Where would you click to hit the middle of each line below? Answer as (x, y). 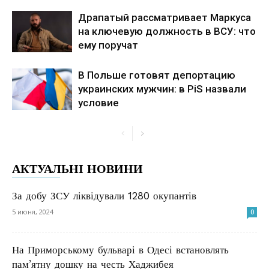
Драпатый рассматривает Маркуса (165, 17)
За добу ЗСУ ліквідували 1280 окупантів (104, 196)
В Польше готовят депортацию (157, 75)
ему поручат (108, 45)
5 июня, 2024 (33, 212)
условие (98, 103)
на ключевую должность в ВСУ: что (167, 31)
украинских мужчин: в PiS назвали (162, 89)
